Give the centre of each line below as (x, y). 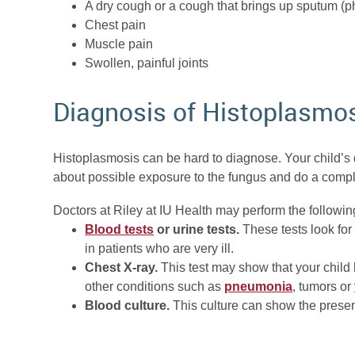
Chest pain (116, 25)
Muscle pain (119, 44)
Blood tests (120, 230)
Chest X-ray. (122, 268)
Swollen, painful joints (147, 63)
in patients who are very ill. (160, 249)
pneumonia (259, 287)
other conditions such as (155, 287)
